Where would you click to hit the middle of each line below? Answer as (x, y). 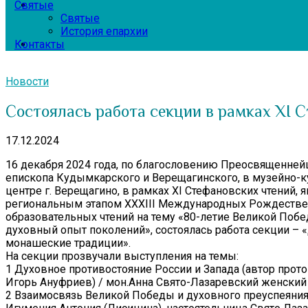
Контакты (40, 44)
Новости (27, 81)
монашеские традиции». (68, 243)
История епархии (104, 31)
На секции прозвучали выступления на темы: (122, 256)
